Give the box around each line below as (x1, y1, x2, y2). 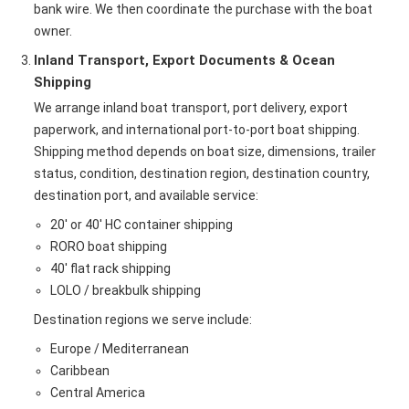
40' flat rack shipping (49, 261, 171, 276)
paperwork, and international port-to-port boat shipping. (34, 122, 360, 137)
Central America (49, 385, 145, 400)
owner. (34, 24, 72, 38)
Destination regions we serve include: (34, 312, 252, 327)
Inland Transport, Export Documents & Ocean (34, 52, 335, 68)
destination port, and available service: (34, 188, 258, 203)
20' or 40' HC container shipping (49, 217, 233, 232)
